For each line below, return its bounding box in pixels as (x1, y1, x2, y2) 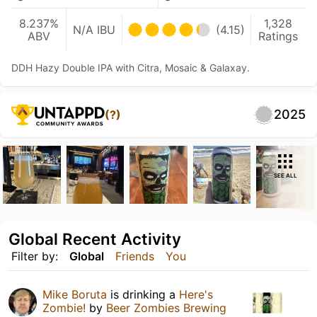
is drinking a (107, 287, 179, 301)
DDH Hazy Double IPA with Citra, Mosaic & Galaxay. (11, 62, 250, 74)
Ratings (258, 29, 299, 43)
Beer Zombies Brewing (106, 300, 226, 315)
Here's (179, 287, 213, 301)
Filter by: (11, 248, 58, 263)
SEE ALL (273, 172, 297, 179)
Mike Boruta (42, 287, 107, 301)
